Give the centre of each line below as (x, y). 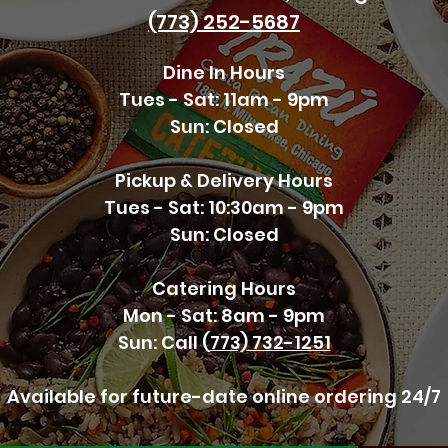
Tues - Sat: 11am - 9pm (224, 99)
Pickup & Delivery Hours (224, 180)
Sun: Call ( (163, 342)
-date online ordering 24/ (311, 396)
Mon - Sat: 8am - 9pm (224, 315)
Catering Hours (224, 288)
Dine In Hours (224, 72)
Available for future (99, 396)
